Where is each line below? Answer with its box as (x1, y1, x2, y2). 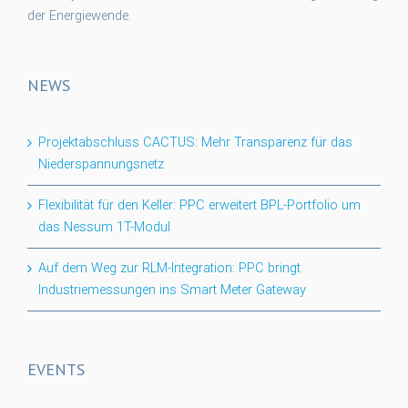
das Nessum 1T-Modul (38, 219, 170, 236)
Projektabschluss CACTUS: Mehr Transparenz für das (38, 135, 352, 151)
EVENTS (27, 359, 85, 381)
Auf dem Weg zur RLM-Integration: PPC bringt (38, 260, 301, 277)
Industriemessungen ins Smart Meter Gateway (38, 282, 306, 299)
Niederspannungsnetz (38, 157, 164, 173)
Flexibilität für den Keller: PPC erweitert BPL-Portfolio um (38, 198, 361, 214)
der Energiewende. (27, 8, 131, 25)
